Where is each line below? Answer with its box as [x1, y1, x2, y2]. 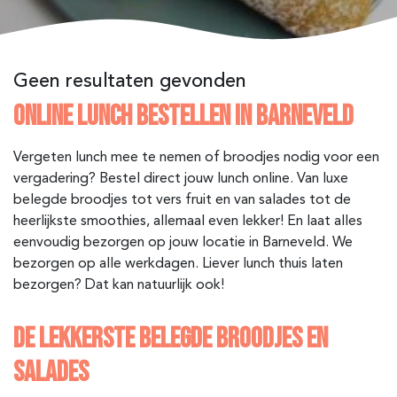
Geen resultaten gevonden [13, 71, 246, 91]
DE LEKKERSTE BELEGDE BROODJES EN [13, 321, 328, 356]
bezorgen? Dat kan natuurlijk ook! [13, 277, 228, 292]
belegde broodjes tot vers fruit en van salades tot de [13, 192, 351, 207]
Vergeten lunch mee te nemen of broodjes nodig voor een [13, 150, 379, 165]
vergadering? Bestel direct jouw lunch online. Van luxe [13, 171, 348, 186]
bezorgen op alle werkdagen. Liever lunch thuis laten [13, 256, 343, 271]
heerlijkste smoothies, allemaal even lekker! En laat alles [13, 214, 362, 229]
